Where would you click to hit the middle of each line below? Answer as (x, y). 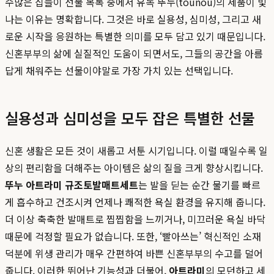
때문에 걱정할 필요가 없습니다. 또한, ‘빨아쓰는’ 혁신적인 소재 (133, 236)
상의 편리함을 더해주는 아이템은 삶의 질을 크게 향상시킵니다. (134, 167)
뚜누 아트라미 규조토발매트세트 (72, 184)
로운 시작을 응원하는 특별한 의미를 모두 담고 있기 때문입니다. (135, 36)
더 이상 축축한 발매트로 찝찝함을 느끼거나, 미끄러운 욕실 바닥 (135, 219)
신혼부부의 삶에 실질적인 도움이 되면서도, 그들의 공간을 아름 (134, 53)
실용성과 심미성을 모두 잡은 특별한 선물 (130, 117)
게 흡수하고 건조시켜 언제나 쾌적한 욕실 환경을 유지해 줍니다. (135, 202)
